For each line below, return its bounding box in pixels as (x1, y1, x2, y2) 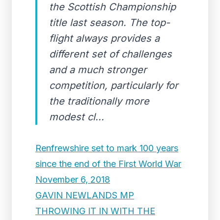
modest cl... (49, 111, 104, 123)
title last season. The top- (49, 17, 170, 28)
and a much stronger (49, 64, 147, 76)
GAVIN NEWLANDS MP (35, 190, 134, 200)
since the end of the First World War (35, 159, 181, 169)
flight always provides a (49, 32, 160, 44)
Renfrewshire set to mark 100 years (35, 143, 178, 153)
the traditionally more (49, 95, 149, 107)
